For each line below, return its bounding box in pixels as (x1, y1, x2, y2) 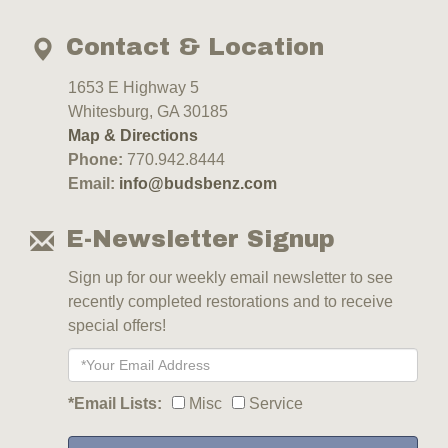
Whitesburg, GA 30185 (68, 103, 228, 121)
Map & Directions (68, 127, 198, 145)
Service (245, 395, 303, 413)
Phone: (68, 151, 123, 169)
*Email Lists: (68, 395, 162, 413)
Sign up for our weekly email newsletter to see (68, 269, 393, 287)
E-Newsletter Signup (66, 226, 335, 253)
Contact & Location (66, 34, 324, 61)
